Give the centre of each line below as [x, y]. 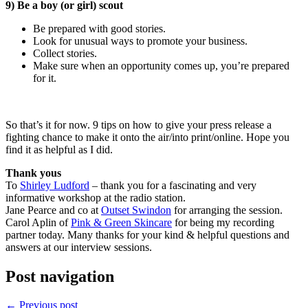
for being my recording [223, 222]
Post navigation [60, 276]
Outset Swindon [136, 210]
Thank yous [33, 173]
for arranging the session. [227, 210]
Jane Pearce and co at [53, 210]
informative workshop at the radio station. [96, 197]
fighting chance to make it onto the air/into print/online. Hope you [147, 137]
